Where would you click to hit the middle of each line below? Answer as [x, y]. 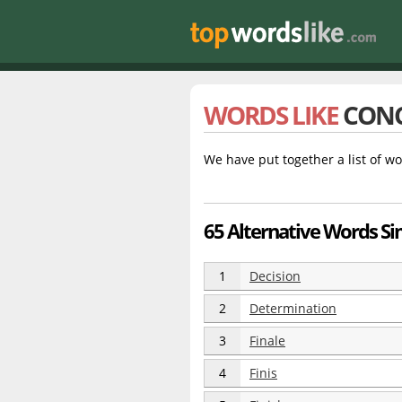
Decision [275, 276]
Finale [267, 341]
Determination [293, 308]
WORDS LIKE [273, 115]
